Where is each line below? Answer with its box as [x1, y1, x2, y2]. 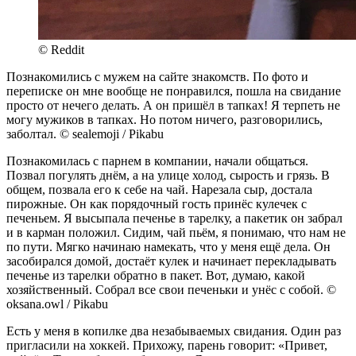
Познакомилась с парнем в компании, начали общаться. [6, 153, 308, 168]
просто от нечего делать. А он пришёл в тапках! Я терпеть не [6, 98, 340, 112]
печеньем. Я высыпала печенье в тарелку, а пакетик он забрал [6, 211, 342, 225]
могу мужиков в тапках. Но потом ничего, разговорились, [6, 112, 323, 126]
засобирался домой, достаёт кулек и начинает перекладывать [6, 253, 336, 268]
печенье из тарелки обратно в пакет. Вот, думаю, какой [6, 268, 305, 282]
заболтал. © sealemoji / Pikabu [6, 126, 164, 141]
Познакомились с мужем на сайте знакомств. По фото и [6, 69, 308, 83]
